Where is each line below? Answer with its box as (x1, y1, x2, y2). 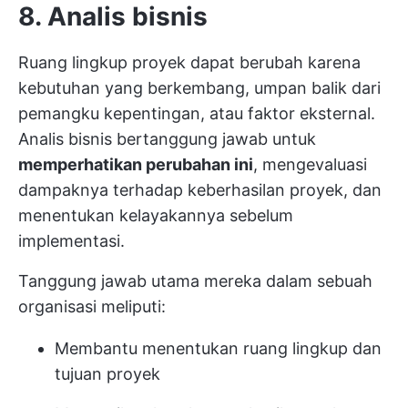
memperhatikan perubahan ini (18, 155, 253, 174)
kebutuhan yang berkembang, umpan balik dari (18, 78, 381, 97)
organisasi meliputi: (18, 297, 166, 316)
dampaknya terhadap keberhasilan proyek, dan (18, 180, 382, 199)
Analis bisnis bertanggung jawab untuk (18, 129, 316, 148)
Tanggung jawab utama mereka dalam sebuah (18, 271, 372, 291)
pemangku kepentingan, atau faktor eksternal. (18, 104, 375, 123)
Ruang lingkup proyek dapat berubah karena (18, 53, 361, 72)
